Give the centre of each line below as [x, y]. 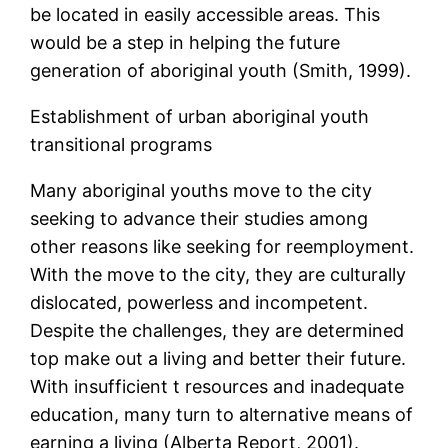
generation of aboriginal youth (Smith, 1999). [221, 71]
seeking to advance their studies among [199, 219]
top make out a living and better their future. [218, 359]
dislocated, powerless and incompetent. [199, 303]
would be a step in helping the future [185, 43]
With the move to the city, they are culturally [218, 275]
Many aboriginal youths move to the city [201, 191]
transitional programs [121, 145]
